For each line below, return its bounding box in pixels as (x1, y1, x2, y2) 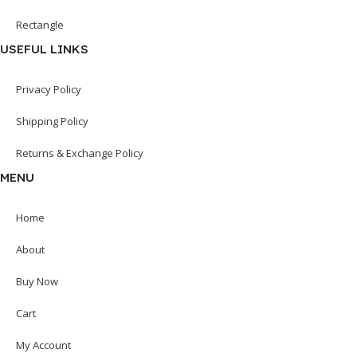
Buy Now (16, 273, 58, 288)
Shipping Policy (16, 113, 88, 128)
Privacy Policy (16, 81, 81, 96)
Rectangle (16, 17, 64, 32)
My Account (16, 337, 71, 352)
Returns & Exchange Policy (16, 145, 143, 160)
